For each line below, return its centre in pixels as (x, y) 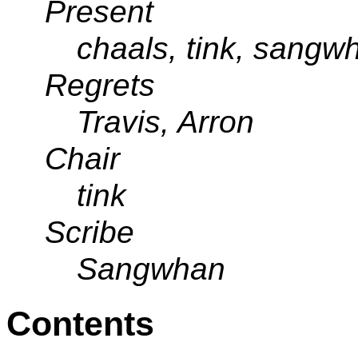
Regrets (100, 86)
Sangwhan (151, 269)
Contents (80, 323)
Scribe (90, 233)
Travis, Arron (166, 122)
